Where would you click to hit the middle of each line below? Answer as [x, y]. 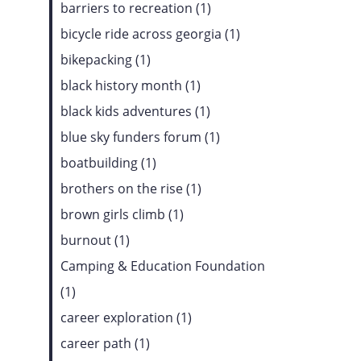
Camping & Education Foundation [163, 266]
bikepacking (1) [106, 60]
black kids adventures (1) [135, 111]
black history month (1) [131, 85]
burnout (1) [95, 240]
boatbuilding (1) [108, 163]
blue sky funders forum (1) [140, 137]
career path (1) [105, 343]
